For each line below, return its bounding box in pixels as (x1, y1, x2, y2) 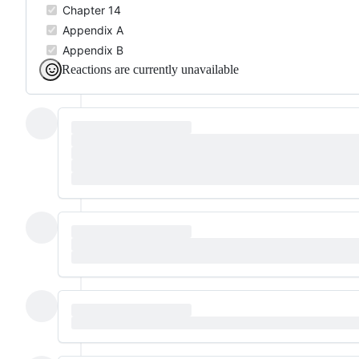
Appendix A (59, 22, 123, 37)
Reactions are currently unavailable (62, 62, 239, 76)
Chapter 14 (59, 2, 121, 17)
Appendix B (59, 42, 123, 57)
